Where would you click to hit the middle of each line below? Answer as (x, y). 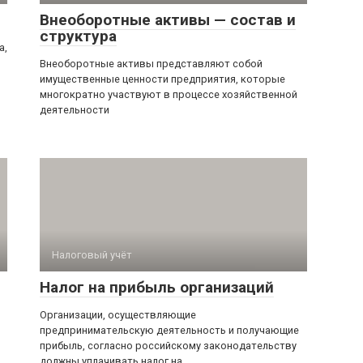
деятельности (75, 110)
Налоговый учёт (92, 255)
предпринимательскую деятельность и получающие (169, 331)
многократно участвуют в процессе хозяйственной (169, 95)
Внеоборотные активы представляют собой (151, 64)
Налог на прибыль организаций (157, 288)
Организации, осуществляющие (118, 315)
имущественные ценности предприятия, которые (162, 79)
